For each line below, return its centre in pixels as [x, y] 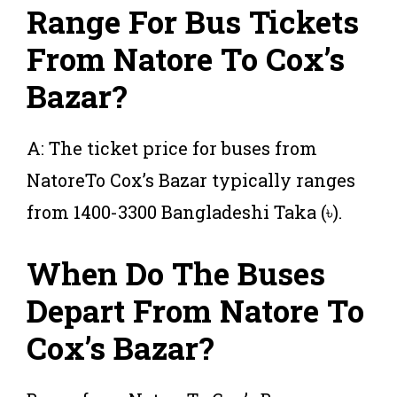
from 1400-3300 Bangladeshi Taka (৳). [184, 211]
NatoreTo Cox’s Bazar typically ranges [191, 179]
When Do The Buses [176, 272]
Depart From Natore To [195, 310]
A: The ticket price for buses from [172, 148]
